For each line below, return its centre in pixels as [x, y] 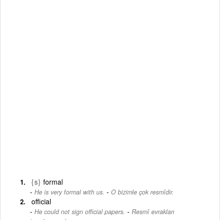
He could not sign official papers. [80, 211]
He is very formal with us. [69, 192]
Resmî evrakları [153, 211]
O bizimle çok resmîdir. [142, 192]
